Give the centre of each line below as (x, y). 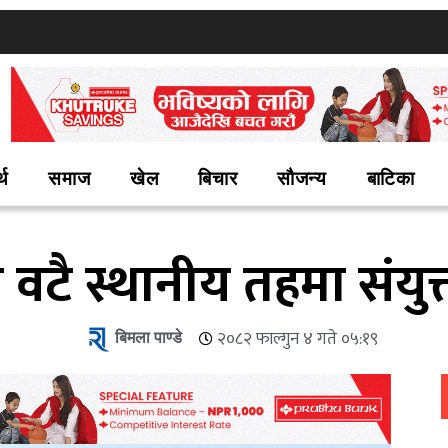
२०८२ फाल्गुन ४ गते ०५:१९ (297, 339)
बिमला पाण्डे (148, 338)
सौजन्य (302, 179)
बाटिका (390, 179)
